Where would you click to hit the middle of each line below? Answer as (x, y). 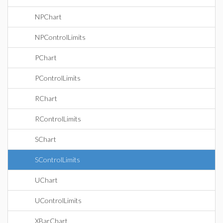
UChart (46, 180)
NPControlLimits (60, 37)
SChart (46, 139)
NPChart (48, 17)
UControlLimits (58, 200)
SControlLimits (57, 160)
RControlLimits (58, 119)
